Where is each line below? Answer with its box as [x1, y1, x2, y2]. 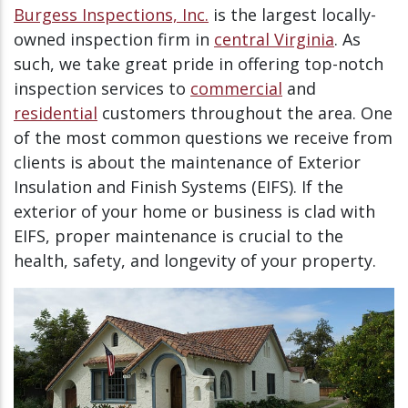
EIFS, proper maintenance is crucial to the [14, 224, 343, 247]
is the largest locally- [209, 3, 376, 25]
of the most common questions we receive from [14, 126, 393, 148]
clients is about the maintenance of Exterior [14, 150, 361, 173]
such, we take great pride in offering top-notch [14, 52, 383, 75]
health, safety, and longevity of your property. [14, 249, 376, 271]
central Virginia [214, 27, 334, 50]
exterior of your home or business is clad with [14, 199, 375, 222]
